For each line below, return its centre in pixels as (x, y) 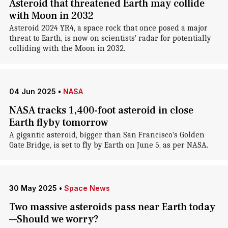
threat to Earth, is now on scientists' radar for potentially (110, 38)
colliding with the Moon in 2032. (67, 48)
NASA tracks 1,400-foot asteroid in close (101, 110)
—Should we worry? (54, 219)
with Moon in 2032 (51, 16)
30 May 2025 (33, 188)
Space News (87, 188)
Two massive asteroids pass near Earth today (112, 207)
